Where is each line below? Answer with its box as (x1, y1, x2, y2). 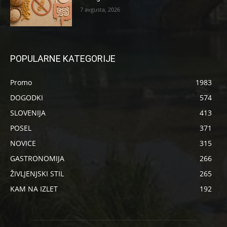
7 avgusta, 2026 (80, 5, 121, 13)
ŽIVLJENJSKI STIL (10, 169, 64, 179)
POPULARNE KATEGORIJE (10, 53, 116, 64)
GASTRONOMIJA (10, 154, 64, 164)
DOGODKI (10, 93, 43, 103)
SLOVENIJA (10, 108, 46, 118)
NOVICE (10, 138, 36, 148)
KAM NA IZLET (10, 184, 58, 194)
